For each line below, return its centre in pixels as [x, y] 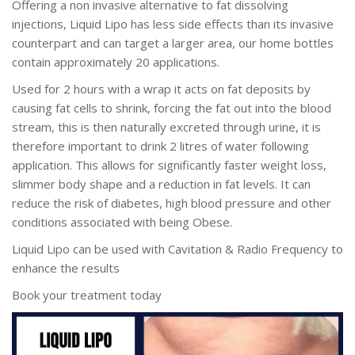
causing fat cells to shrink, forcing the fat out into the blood [172, 107]
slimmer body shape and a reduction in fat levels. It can [161, 183]
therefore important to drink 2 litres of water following [160, 145]
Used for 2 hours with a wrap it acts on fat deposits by [161, 88]
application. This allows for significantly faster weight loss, [169, 164]
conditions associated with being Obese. [122, 221]
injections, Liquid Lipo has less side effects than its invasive [173, 23]
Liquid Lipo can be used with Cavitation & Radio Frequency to [177, 248]
